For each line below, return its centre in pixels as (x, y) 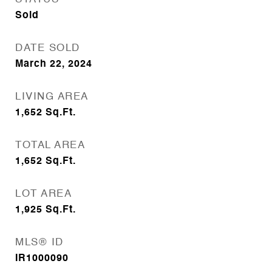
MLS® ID (39, 243)
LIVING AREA (52, 97)
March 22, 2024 (54, 64)
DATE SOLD (48, 48)
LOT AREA (43, 194)
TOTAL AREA (50, 145)
